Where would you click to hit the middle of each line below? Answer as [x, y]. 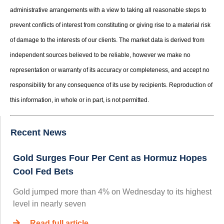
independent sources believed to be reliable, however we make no [100, 55]
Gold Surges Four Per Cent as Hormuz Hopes [110, 158]
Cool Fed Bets [43, 171]
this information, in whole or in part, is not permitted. [79, 100]
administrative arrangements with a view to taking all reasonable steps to [108, 10]
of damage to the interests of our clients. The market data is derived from [107, 40]
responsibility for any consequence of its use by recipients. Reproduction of [111, 85]
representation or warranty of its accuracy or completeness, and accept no [110, 70]
